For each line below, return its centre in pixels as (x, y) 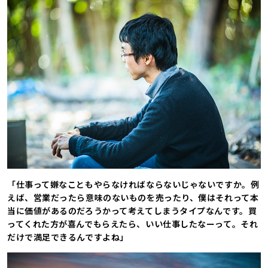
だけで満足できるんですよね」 (68, 237)
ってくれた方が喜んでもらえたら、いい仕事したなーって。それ (133, 224)
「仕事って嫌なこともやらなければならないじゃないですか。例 (133, 185)
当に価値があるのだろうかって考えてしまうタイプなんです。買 (132, 211)
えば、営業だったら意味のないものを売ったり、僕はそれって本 (133, 198)
